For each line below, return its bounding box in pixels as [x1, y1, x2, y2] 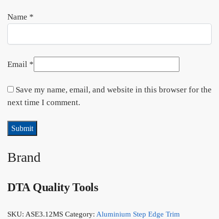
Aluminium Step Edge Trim [96, 210, 180, 218]
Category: [65, 210, 96, 218]
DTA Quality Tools [7, 180, 98, 194]
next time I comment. [7, 97, 80, 107]
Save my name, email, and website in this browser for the [16, 85, 212, 94]
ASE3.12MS [25, 210, 63, 218]
